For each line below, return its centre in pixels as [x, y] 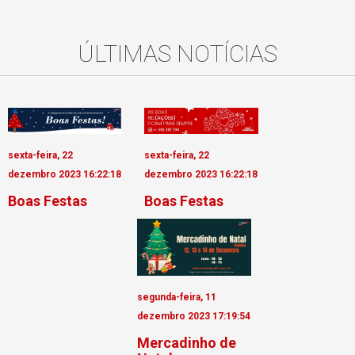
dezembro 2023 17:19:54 [194, 317]
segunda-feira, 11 [177, 298]
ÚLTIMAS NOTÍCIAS [177, 53]
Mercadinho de [187, 343]
